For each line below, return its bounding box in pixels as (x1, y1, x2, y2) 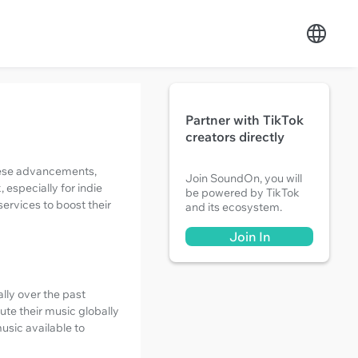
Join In (229, 229, 270, 245)
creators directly (185, 129, 284, 145)
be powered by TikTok (185, 185, 300, 200)
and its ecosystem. (185, 200, 282, 214)
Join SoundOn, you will (185, 171, 302, 185)
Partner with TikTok (185, 112, 304, 128)
